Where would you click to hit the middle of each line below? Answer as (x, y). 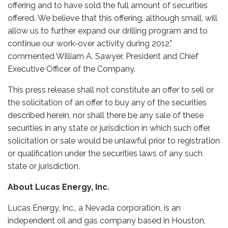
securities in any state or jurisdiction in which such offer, (109, 128)
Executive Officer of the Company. (72, 69)
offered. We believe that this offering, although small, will (112, 18)
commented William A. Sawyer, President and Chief (103, 56)
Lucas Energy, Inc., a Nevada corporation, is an (94, 208)
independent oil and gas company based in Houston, (107, 221)
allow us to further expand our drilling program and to (108, 31)
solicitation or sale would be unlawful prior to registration (114, 141)
